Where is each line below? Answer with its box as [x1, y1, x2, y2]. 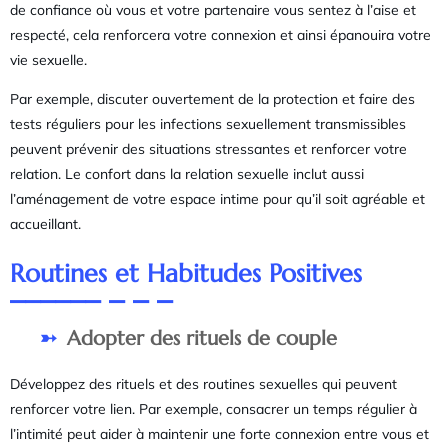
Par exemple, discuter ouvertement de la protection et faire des [10, 90, 415, 109]
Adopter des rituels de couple [67, 326, 337, 352]
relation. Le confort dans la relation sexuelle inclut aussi [10, 165, 364, 184]
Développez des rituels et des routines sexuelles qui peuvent [10, 375, 397, 394]
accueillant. [10, 215, 81, 234]
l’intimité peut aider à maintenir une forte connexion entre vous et [10, 425, 429, 444]
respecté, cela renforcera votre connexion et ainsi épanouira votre [10, 25, 431, 44]
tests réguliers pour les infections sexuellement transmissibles [10, 115, 406, 134]
